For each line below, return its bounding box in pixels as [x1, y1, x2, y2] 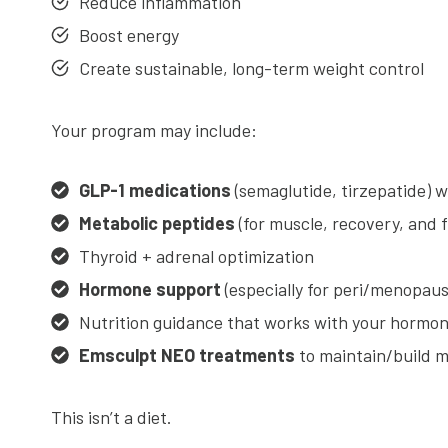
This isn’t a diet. [51, 406, 172, 428]
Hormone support [79, 278, 221, 300]
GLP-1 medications [79, 179, 231, 201]
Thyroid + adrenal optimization [79, 245, 314, 267]
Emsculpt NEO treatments [79, 344, 295, 366]
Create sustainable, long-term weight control [79, 57, 424, 79]
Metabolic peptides [79, 212, 235, 234]
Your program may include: [51, 119, 257, 141]
